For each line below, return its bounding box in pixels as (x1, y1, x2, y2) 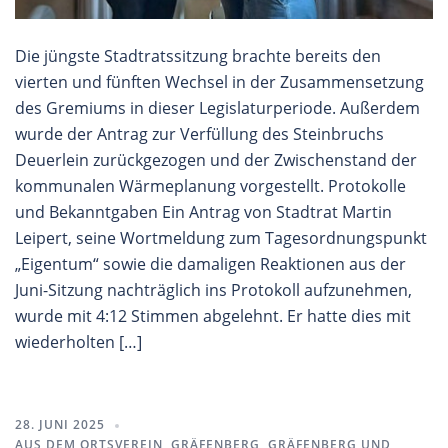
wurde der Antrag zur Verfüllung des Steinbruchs (15, 123, 384, 146)
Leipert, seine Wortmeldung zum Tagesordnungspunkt (15, 227, 427, 250)
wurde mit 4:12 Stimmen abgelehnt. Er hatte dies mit (15, 305, 411, 328)
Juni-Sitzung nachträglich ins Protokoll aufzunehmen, (15, 279, 412, 302)
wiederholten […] (15, 331, 142, 354)
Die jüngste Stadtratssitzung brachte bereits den (15, 45, 381, 68)
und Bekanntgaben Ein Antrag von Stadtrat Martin (15, 201, 392, 224)
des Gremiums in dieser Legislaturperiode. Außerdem (15, 97, 420, 120)
